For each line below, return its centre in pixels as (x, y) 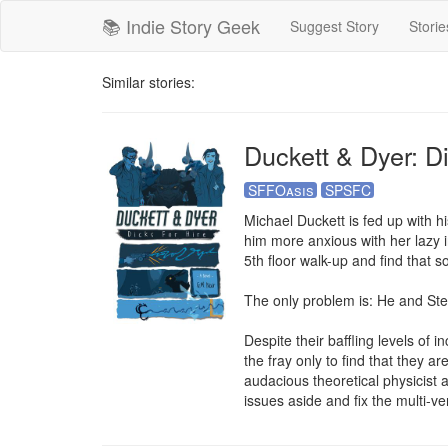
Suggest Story (334, 26)
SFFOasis (280, 190)
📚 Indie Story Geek (181, 26)
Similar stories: (148, 82)
